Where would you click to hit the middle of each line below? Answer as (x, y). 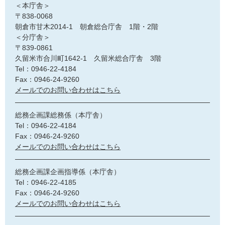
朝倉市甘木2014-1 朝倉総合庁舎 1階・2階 (87, 26)
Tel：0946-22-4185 (46, 182)
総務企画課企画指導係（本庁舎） (68, 172)
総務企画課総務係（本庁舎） (61, 115)
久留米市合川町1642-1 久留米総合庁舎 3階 (88, 58)
